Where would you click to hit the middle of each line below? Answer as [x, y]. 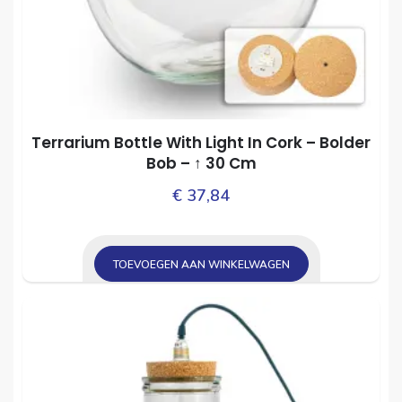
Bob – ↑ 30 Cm [201, 163]
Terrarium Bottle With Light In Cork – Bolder [201, 142]
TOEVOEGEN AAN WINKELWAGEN [201, 264]
